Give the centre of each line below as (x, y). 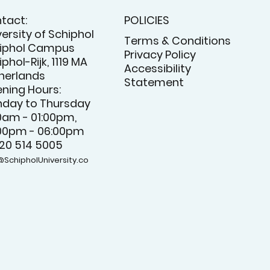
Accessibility (158, 68)
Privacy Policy (160, 54)
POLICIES (147, 20)
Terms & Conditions (178, 40)
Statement (154, 82)
